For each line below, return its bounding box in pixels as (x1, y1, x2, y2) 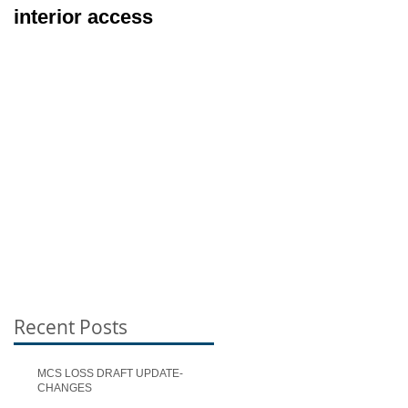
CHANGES (37, 382, 92, 394)
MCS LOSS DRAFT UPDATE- (37, 367, 183, 380)
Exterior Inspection (214, 5, 393, 28)
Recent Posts (14, 314, 127, 340)
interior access (14, 5, 153, 28)
